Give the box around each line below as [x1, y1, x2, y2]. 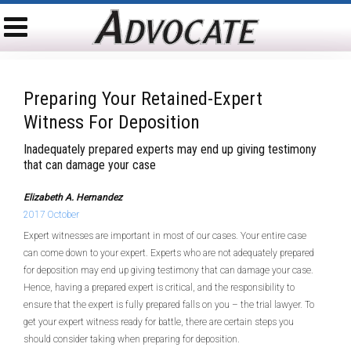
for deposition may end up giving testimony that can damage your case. [24, 265, 313, 276]
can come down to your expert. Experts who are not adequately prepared [24, 248, 314, 259]
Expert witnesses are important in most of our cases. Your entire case [24, 230, 306, 241]
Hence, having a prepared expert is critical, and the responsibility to [24, 282, 295, 293]
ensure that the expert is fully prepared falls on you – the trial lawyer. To [24, 299, 314, 310]
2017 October [24, 209, 79, 220]
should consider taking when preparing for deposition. [24, 334, 240, 345]
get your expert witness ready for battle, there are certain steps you [24, 317, 294, 327]
